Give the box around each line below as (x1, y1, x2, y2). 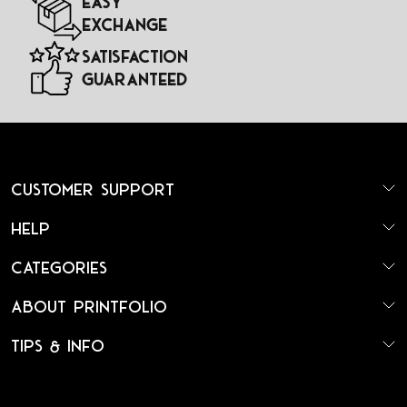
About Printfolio (11, 297, 167, 317)
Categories (11, 258, 107, 278)
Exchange (82, 15, 167, 35)
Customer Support (11, 180, 174, 200)
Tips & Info (11, 336, 104, 356)
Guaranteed (82, 70, 187, 90)
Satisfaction (82, 47, 188, 67)
